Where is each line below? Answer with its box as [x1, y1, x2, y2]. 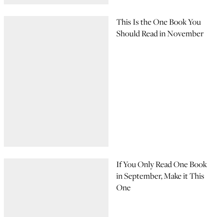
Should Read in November [116, 28, 203, 39]
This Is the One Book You [116, 16, 201, 28]
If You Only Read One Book [116, 158, 207, 170]
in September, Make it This [116, 170, 204, 182]
